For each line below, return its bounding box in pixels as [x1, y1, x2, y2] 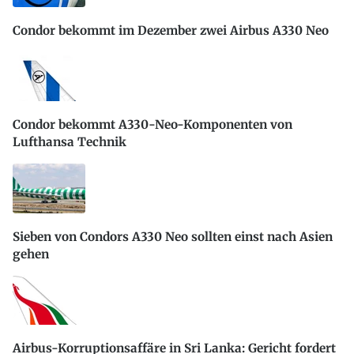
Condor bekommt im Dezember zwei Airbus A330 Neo [13, 23, 329, 39]
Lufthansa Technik [13, 134, 126, 150]
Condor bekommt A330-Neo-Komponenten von [13, 117, 292, 133]
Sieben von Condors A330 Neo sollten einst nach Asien [13, 228, 333, 244]
